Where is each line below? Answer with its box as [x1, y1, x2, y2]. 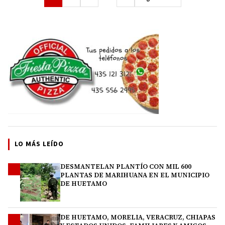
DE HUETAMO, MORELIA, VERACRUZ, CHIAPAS [60, 212, 215, 221]
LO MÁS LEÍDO [15, 139, 64, 149]
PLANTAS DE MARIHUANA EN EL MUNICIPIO [60, 170, 209, 179]
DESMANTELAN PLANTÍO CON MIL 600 [60, 162, 191, 171]
